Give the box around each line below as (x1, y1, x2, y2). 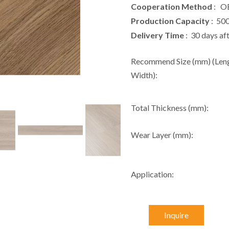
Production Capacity (131, 16, 210, 26)
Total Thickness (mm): (131, 103, 209, 112)
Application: (131, 169, 174, 179)
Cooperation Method (131, 2, 214, 11)
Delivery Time (131, 30, 186, 40)
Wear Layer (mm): (131, 130, 193, 140)
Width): (131, 70, 157, 80)
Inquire (164, 210, 189, 220)
